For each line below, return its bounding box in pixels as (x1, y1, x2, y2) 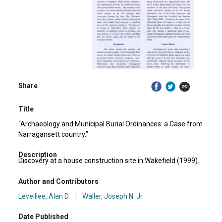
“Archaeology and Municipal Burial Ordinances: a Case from (18, 119, 203, 128)
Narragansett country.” (18, 130, 89, 138)
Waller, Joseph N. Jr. (82, 192, 144, 200)
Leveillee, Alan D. (18, 192, 70, 200)
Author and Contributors (18, 177, 99, 185)
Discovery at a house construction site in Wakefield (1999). (18, 157, 200, 165)
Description (18, 151, 57, 159)
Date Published (18, 212, 69, 221)
